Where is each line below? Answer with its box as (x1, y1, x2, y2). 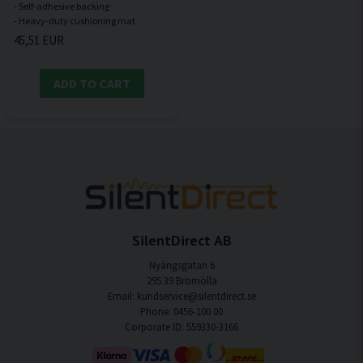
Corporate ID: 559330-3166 (125, 319, 238, 333)
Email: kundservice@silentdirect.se (107, 288, 256, 302)
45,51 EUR (14, 32, 64, 49)
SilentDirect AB (131, 230, 232, 250)
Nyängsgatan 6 (148, 258, 215, 271)
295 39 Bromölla (146, 273, 217, 287)
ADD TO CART (53, 75, 130, 92)
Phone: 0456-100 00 (140, 304, 223, 318)
